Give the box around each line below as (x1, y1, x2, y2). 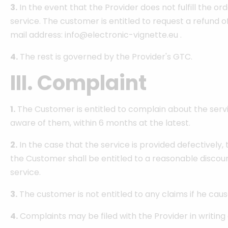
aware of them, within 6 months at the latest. (10, 117, 190, 129)
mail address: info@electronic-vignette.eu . (10, 29, 182, 41)
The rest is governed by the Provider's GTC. (18, 51, 192, 63)
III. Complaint (10, 69, 147, 97)
